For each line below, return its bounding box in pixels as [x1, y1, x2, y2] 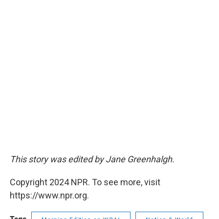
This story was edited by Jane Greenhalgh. [10, 154, 175, 165]
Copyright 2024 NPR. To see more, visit [10, 177, 160, 188]
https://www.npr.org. [10, 190, 89, 201]
